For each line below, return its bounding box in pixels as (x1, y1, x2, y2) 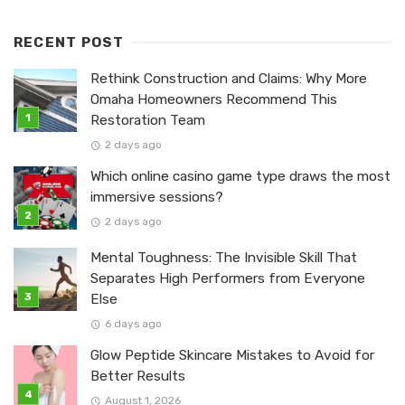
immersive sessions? (90, 188, 223, 205)
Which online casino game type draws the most (90, 167, 391, 184)
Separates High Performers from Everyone (90, 269, 365, 287)
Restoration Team (90, 111, 205, 128)
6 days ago (104, 316, 162, 330)
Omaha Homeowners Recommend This (90, 90, 337, 108)
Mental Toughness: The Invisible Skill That (90, 249, 357, 266)
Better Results (90, 367, 185, 384)
